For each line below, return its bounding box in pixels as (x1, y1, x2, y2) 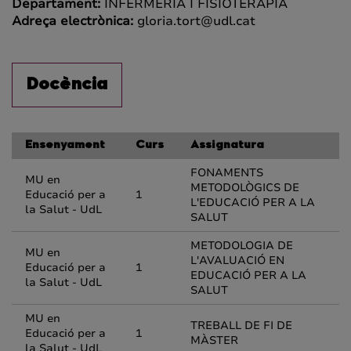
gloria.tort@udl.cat (137, 13, 255, 30)
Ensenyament (25, 140, 105, 151)
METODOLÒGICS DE (190, 180, 299, 195)
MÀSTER (190, 333, 238, 348)
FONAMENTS (190, 165, 263, 180)
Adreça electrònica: (12, 13, 137, 30)
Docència (26, 77, 108, 93)
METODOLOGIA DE (190, 238, 293, 253)
